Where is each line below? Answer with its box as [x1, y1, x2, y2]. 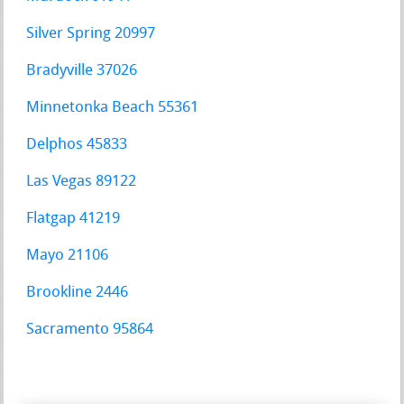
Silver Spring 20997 [26, 25, 156, 41]
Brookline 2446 [26, 284, 129, 300]
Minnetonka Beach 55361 [26, 99, 199, 115]
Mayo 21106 [26, 247, 109, 263]
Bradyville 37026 [26, 62, 138, 78]
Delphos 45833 [26, 136, 128, 152]
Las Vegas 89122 [26, 173, 137, 189]
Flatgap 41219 [26, 210, 121, 226]
